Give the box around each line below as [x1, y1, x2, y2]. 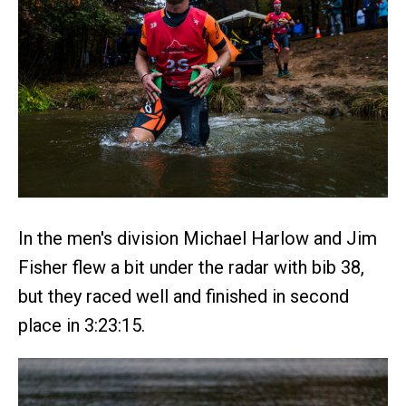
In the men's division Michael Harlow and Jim [18, 227, 377, 250]
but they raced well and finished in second [18, 285, 349, 308]
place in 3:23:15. [18, 314, 145, 337]
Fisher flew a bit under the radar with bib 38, [18, 256, 364, 279]
